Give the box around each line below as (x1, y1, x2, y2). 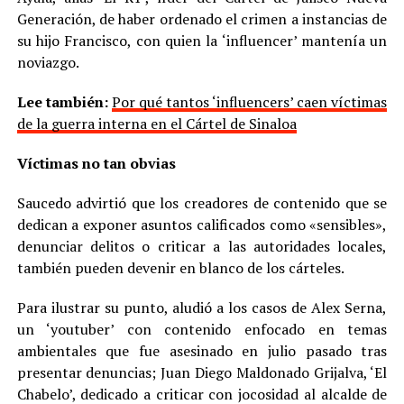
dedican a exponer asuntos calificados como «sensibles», (16, 214, 388, 234)
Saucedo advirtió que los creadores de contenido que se (16, 192, 388, 213)
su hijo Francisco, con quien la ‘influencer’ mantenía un (16, 30, 388, 50)
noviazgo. (16, 51, 79, 72)
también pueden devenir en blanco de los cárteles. (16, 257, 344, 278)
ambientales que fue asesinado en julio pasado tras (16, 340, 388, 361)
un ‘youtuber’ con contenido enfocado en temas (16, 318, 388, 339)
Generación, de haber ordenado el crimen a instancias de (16, 8, 388, 29)
